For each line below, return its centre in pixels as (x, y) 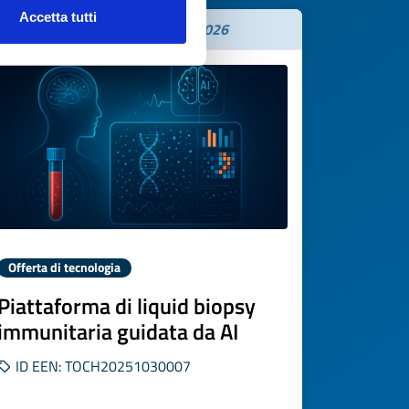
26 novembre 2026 (168, 29)
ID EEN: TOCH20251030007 (101, 366)
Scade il (82, 29)
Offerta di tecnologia (64, 267)
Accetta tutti (58, 17)
